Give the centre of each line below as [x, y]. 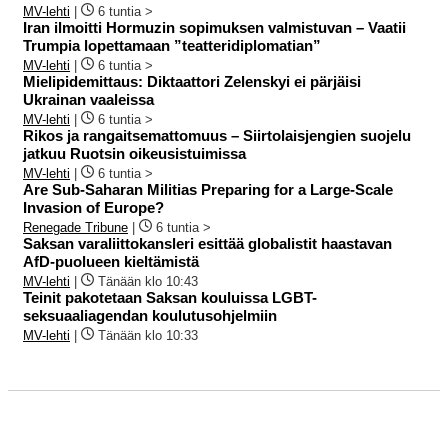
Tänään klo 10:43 [148, 282]
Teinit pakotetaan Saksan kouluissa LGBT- [170, 298]
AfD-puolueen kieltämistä [111, 262]
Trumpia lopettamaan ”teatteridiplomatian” [172, 46]
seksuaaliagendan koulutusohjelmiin [150, 316]
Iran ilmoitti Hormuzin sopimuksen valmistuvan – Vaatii [214, 28]
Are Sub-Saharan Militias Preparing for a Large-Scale [208, 190]
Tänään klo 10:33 [148, 336]
